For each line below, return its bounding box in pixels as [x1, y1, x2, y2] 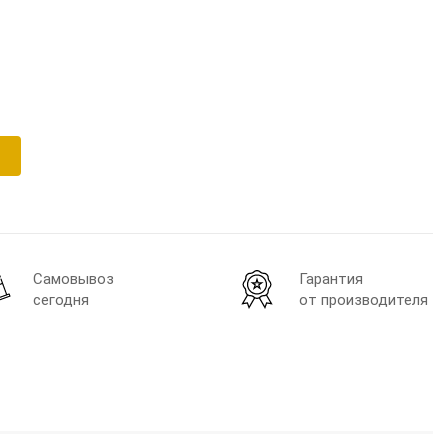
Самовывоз [33, 269, 114, 288]
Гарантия [299, 269, 363, 288]
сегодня [33, 290, 89, 309]
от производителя [299, 290, 428, 309]
